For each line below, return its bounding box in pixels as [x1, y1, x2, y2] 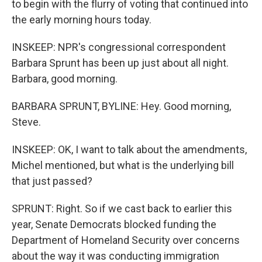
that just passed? [12, 175, 92, 187]
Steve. [12, 116, 41, 128]
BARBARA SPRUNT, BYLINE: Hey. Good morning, [12, 100, 231, 112]
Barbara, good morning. [12, 73, 118, 85]
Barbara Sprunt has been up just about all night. [12, 57, 229, 69]
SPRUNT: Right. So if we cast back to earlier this [12, 202, 232, 215]
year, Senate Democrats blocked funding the [12, 218, 216, 230]
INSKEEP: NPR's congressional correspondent [12, 41, 226, 53]
